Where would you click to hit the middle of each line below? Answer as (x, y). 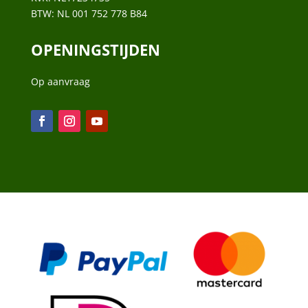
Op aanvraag (60, 81)
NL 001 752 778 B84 (102, 13)
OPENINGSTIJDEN (95, 49)
